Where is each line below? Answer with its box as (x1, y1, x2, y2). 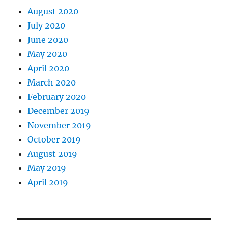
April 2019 (27, 177, 69, 187)
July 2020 (27, 20, 66, 31)
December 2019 (27, 106, 90, 116)
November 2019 (27, 120, 92, 130)
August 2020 (27, 6, 79, 16)
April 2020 (27, 63, 70, 73)
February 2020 (27, 92, 87, 102)
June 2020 (27, 35, 69, 45)
